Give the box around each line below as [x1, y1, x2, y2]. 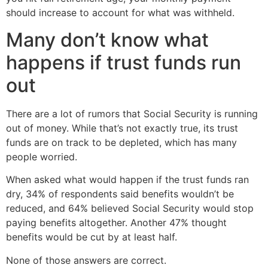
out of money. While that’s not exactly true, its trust [6, 121, 238, 134]
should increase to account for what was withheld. [6, 7, 234, 19]
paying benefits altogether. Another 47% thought [6, 217, 227, 229]
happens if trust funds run [6, 50, 241, 74]
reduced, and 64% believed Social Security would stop [6, 202, 254, 215]
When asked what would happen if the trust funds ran [6, 173, 249, 186]
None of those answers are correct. [6, 254, 166, 266]
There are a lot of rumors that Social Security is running [6, 107, 258, 120]
